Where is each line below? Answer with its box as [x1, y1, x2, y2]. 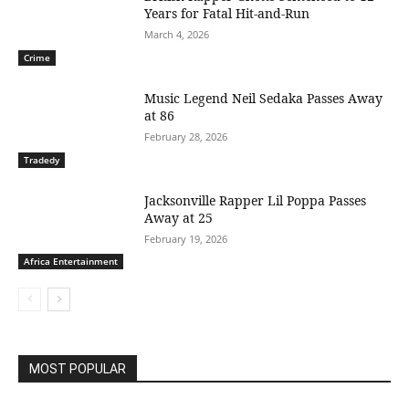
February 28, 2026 [144, 130, 228, 144]
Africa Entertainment [24, 255, 118, 268]
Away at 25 [144, 208, 214, 226]
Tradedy [24, 152, 59, 166]
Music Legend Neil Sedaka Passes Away [144, 89, 383, 108]
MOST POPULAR [29, 362, 126, 377]
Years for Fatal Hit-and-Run [144, 5, 310, 23]
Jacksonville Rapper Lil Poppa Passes [144, 191, 367, 209]
